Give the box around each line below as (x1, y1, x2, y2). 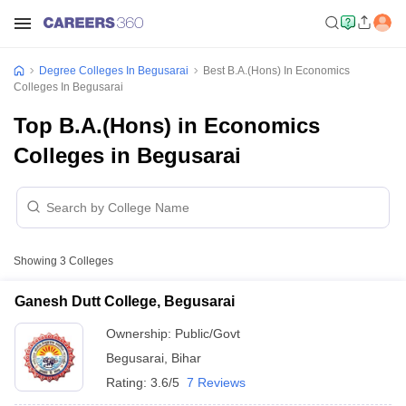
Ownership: (106, 326, 175, 341)
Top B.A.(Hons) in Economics (14, 113, 320, 138)
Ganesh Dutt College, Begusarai (14, 294, 235, 309)
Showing (14, 255, 60, 267)
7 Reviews (187, 375, 246, 390)
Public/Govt (175, 326, 240, 341)
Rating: (106, 375, 150, 390)
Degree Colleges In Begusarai (39, 64, 188, 77)
